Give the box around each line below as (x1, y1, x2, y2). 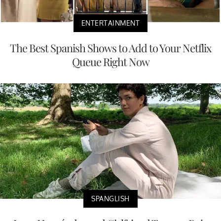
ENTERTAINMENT (81, 18, 140, 27)
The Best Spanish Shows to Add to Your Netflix (10, 40, 211, 55)
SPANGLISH (91, 194, 130, 203)
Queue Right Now (72, 54, 149, 69)
